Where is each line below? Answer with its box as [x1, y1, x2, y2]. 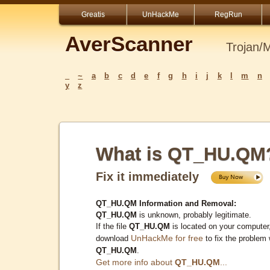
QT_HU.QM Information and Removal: [96, 198, 236, 208]
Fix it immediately [96, 170, 210, 183]
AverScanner [65, 32, 193, 55]
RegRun [214, 10, 242, 19]
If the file [96, 221, 129, 231]
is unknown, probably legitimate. [137, 210, 251, 219]
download [96, 233, 131, 243]
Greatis [81, 10, 105, 19]
